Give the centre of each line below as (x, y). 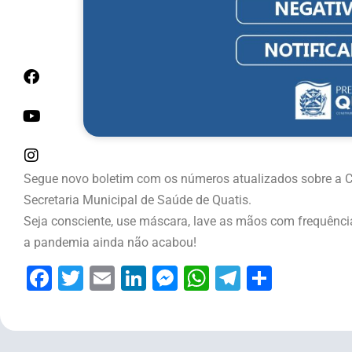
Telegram (292, 278)
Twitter (122, 278)
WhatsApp (267, 278)
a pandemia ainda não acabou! (110, 242)
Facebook (106, 278)
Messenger (240, 278)
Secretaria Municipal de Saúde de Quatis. (137, 200)
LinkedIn (194, 278)
